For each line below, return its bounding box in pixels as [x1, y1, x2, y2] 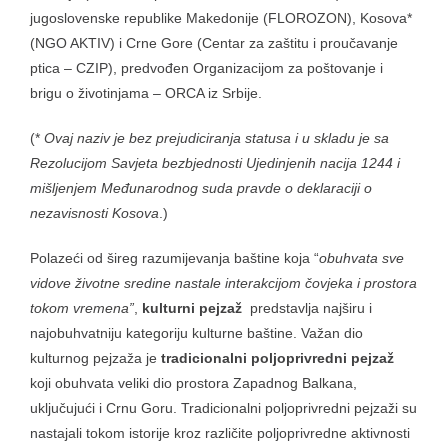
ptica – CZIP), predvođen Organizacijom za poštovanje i [30, 59, 383, 76]
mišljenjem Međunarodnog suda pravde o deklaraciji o [30, 179, 372, 196]
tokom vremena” [30, 299, 134, 316]
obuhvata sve [319, 249, 404, 266]
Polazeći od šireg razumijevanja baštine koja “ [30, 249, 319, 266]
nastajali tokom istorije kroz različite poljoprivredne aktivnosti [30, 424, 410, 441]
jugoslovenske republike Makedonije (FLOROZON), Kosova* [30, 9, 412, 26]
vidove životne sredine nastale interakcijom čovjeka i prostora [30, 274, 417, 291]
